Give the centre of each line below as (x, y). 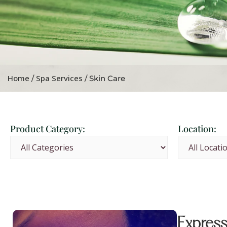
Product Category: (48, 129)
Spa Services (59, 78)
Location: (197, 129)
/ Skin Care (104, 79)
